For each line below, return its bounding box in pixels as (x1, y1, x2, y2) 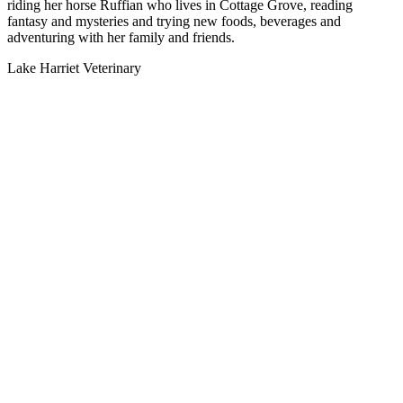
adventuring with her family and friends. (7, 30, 235, 46)
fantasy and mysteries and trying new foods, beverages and (7, 13, 341, 30)
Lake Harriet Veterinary (7, 60, 141, 76)
